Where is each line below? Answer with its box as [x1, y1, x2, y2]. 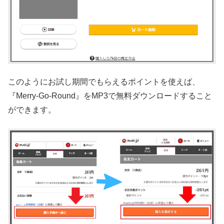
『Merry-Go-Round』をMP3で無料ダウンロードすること [8, 91, 212, 100]
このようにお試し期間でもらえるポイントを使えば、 [8, 77, 200, 86]
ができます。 [8, 105, 56, 114]
